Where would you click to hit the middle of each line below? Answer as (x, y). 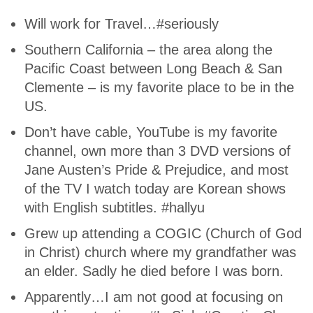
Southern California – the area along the (148, 50)
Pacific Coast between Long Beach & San (153, 68)
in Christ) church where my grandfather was (160, 252)
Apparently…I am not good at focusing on (154, 297)
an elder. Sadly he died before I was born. (154, 271)
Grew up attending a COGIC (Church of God (163, 233)
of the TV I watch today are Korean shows (155, 189)
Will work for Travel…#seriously (122, 24)
